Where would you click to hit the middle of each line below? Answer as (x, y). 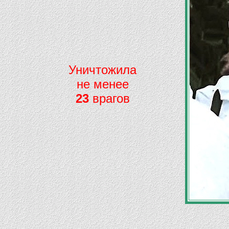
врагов (109, 98)
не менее (102, 84)
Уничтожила (102, 70)
